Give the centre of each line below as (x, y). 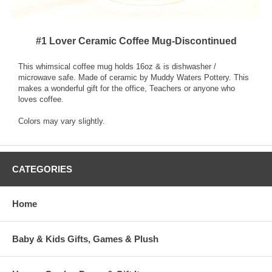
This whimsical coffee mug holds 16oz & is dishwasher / (117, 67)
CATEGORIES (42, 169)
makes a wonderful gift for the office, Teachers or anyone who (127, 89)
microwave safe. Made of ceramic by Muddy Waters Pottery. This (134, 78)
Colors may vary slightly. (62, 121)
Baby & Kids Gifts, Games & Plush (85, 239)
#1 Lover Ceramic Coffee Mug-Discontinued (136, 41)
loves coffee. (41, 100)
